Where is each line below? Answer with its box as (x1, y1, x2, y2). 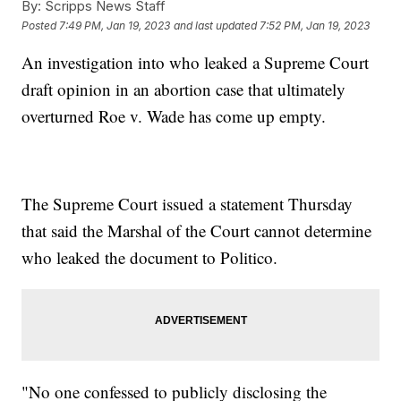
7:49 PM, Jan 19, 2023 (59, 18, 171, 32)
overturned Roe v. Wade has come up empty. (21, 105, 327, 128)
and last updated (174, 18, 258, 32)
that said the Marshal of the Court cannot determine (21, 219, 372, 243)
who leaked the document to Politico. (21, 246, 278, 269)
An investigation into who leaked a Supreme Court (21, 51, 370, 74)
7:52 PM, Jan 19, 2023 (260, 18, 371, 32)
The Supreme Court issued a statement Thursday (21, 192, 354, 216)
